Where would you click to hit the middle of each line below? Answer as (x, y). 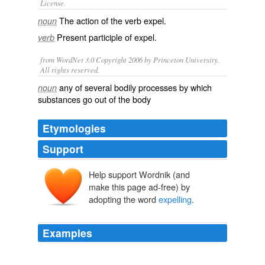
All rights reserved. (70, 70)
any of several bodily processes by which (135, 87)
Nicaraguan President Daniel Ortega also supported (124, 254)
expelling (175, 199)
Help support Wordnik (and (139, 174)
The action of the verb (101, 20)
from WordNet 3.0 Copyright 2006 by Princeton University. (130, 59)
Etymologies (74, 128)
